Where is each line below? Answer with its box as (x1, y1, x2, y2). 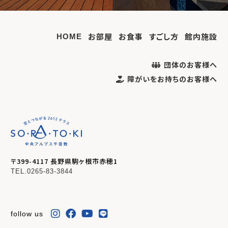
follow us (10, 210, 43, 218)
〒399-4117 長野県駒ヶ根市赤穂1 (10, 156, 118, 166)
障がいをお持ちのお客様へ (127, 74, 218, 84)
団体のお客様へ (164, 60, 218, 70)
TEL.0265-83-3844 (10, 167, 73, 176)
